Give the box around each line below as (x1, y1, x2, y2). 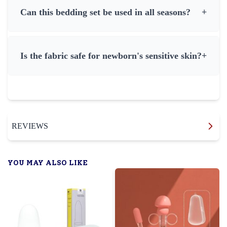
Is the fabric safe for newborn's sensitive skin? (20, 51, 202, 61)
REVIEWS (12, 122, 48, 130)
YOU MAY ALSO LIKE (8, 159, 88, 167)
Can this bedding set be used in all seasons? (20, 7, 191, 17)
